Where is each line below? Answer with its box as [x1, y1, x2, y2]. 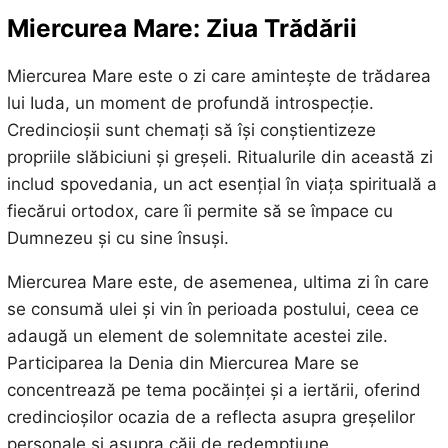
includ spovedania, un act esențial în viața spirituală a [6, 174, 437, 195]
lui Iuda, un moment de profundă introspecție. [6, 93, 374, 114]
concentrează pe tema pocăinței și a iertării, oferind [6, 380, 421, 401]
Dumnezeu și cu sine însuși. [6, 228, 229, 249]
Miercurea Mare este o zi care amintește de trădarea [6, 66, 431, 87]
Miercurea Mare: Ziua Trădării [6, 12, 357, 43]
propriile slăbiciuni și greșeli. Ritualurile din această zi [6, 147, 433, 168]
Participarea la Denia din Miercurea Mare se [6, 353, 359, 374]
